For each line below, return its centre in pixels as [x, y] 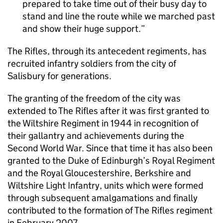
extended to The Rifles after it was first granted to [108, 111]
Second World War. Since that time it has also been [110, 148]
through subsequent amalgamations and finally [103, 198]
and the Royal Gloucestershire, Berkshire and [99, 173]
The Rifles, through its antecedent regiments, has [107, 51]
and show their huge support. [82, 29]
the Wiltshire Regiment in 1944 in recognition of [103, 123]
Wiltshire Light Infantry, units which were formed [106, 185]
